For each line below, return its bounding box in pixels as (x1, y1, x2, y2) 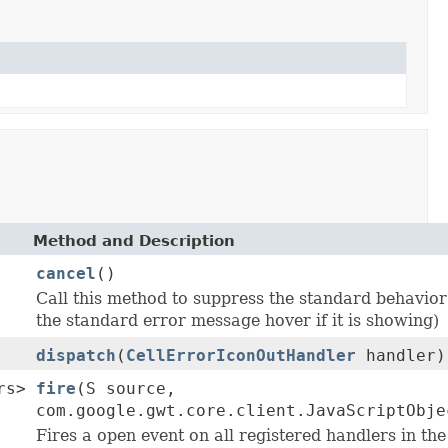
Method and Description (33, 232, 235, 251)
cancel (36, 264, 96, 284)
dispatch (36, 346, 116, 366)
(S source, (76, 379, 176, 399)
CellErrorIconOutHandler (126, 346, 356, 366)
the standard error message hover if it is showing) (36, 311, 439, 331)
